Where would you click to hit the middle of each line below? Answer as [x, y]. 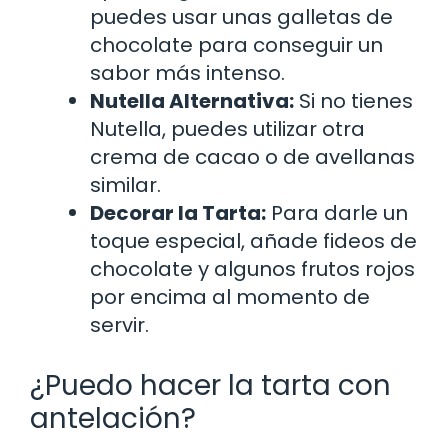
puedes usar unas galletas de [241, 16]
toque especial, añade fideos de [253, 240]
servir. [119, 324]
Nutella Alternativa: [192, 100]
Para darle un [337, 212]
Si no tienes [353, 100]
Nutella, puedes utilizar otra [227, 128]
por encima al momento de [230, 296]
